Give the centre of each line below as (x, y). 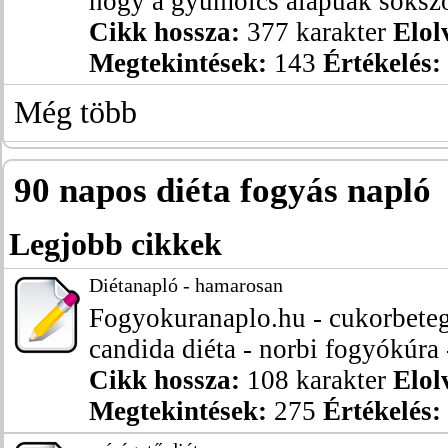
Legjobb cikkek (115, 244)
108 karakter (316, 380)
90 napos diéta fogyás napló (222, 190)
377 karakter (316, 32)
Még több (75, 112)
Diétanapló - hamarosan (186, 285)
